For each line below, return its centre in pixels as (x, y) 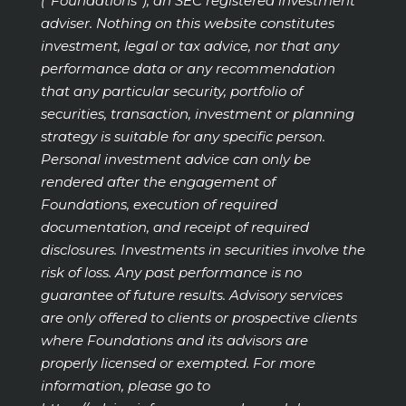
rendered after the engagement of (158, 182)
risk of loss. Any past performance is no (171, 272)
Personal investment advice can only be (175, 159)
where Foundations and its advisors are (174, 340)
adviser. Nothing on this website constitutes (187, 23)
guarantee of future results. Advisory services (191, 295)
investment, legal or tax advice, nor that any (189, 46)
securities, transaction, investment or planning (197, 114)
